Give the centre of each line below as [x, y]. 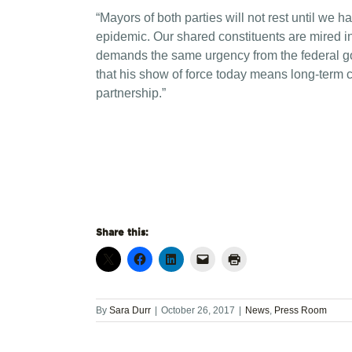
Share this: [122, 232]
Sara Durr [130, 310]
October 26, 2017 [198, 310]
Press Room [301, 310]
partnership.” [131, 93]
